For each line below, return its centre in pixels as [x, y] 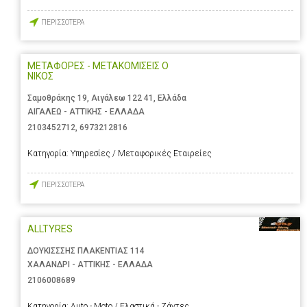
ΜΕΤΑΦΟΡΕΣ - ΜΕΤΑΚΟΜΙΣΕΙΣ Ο [98, 66]
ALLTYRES [50, 229]
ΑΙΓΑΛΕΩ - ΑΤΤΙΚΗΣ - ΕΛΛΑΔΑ [86, 112]
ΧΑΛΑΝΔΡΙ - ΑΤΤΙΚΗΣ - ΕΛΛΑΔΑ [90, 264]
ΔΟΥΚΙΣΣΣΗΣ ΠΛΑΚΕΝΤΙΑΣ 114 [86, 250]
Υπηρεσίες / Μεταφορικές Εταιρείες [141, 154]
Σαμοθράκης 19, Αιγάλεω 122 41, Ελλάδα [107, 98]
